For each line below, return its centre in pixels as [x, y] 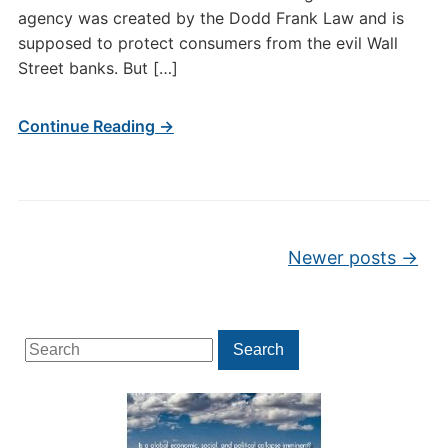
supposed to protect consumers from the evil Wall [207, 43]
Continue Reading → [95, 126]
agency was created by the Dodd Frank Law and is [210, 18]
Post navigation [99, 250]
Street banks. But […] [97, 68]
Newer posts [345, 257]
